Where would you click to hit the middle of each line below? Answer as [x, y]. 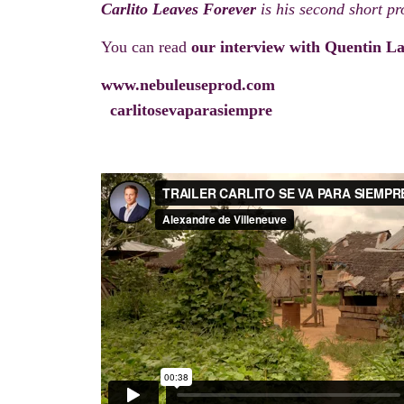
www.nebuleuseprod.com [188, 85]
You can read [146, 47]
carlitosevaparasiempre [191, 110]
